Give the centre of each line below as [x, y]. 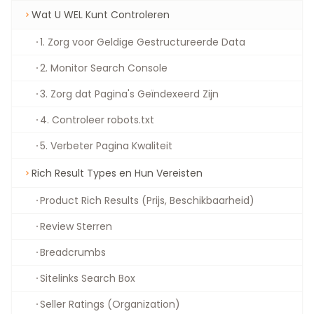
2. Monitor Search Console [104, 68]
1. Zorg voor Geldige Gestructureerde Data [143, 42]
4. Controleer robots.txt [97, 120]
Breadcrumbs [73, 252]
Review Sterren [76, 226]
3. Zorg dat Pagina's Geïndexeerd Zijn [129, 94]
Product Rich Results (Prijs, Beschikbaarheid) [147, 200]
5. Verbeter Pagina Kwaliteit [106, 146]
